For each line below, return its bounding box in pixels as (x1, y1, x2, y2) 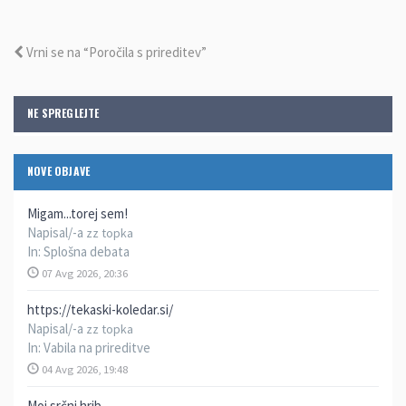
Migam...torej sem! (27, 204, 128, 222)
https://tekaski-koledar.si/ (27, 300, 173, 318)
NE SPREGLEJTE (27, 104, 100, 121)
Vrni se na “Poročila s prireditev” (24, 43, 207, 61)
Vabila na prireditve (43, 338, 150, 356)
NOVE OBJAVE (27, 162, 91, 179)
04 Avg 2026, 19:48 (39, 361, 128, 376)
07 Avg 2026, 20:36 (39, 265, 128, 280)
